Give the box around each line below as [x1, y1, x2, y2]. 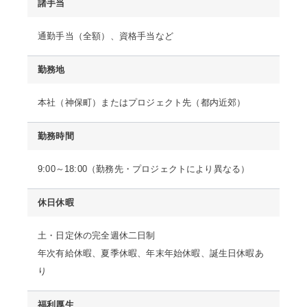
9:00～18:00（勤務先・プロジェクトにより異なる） [38, 164, 250, 174]
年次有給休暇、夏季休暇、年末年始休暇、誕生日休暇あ [38, 248, 264, 258]
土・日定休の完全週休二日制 [38, 230, 156, 241]
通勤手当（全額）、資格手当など [38, 31, 173, 41]
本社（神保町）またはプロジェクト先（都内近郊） [38, 97, 246, 108]
